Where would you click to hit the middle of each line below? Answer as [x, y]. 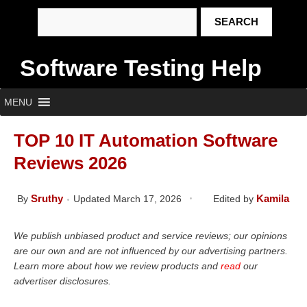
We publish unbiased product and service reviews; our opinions [150, 236]
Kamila [273, 199]
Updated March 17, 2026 [126, 199]
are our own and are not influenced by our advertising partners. [151, 251]
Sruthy [48, 199]
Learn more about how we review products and [117, 266]
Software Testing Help [140, 68]
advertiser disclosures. [62, 281]
